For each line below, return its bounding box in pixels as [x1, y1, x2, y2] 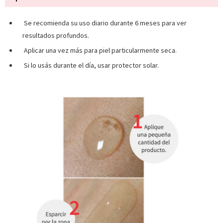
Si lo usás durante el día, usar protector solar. [22, 61, 159, 70]
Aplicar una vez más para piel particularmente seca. [22, 46, 177, 55]
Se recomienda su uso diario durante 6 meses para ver [22, 18, 187, 28]
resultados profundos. [22, 31, 89, 40]
